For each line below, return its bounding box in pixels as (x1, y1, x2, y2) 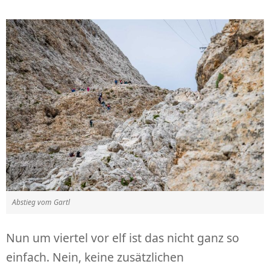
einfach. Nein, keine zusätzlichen (6, 249, 184, 266)
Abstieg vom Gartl (12, 197, 70, 208)
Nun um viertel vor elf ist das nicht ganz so (6, 230, 239, 246)
